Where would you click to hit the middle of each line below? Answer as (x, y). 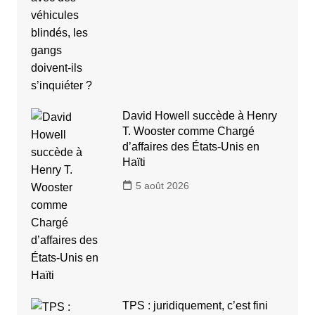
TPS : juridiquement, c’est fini (195, 306)
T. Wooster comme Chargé (188, 131)
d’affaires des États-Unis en (191, 147)
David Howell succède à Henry (199, 116)
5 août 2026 (162, 186)
